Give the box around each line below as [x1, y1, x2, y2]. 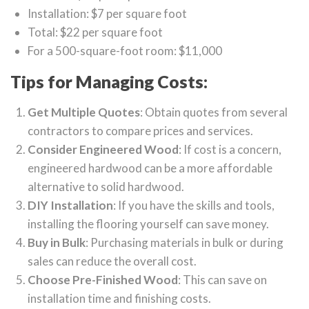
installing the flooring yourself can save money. [28, 217, 269, 232]
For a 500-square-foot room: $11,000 [28, 43, 222, 59]
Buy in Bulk [28, 235, 86, 250]
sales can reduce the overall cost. [28, 254, 197, 269]
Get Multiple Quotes [28, 105, 140, 120]
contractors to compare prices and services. [28, 123, 253, 139]
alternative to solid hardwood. [28, 179, 184, 195]
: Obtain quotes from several [140, 105, 288, 120]
